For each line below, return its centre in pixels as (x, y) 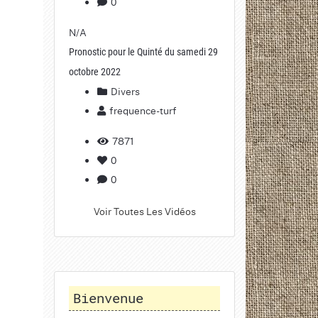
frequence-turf (143, 110)
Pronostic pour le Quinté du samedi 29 (143, 52)
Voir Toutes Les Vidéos (144, 211)
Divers (124, 91)
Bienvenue (108, 298)
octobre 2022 (95, 72)
